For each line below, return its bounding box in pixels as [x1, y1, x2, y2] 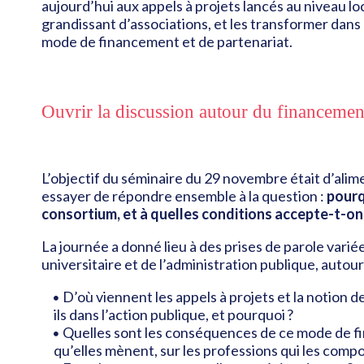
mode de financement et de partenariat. [41, 32, 295, 51]
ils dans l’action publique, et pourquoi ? [53, 305, 296, 324]
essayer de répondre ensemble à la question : [41, 187, 324, 206]
